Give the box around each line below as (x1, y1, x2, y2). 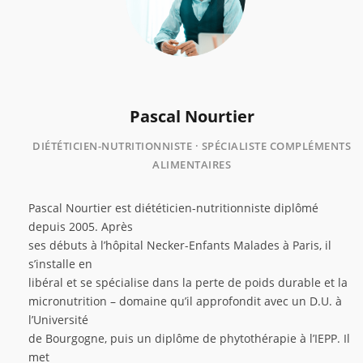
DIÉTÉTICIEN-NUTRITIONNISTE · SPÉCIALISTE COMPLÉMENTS (32, 139, 351, 153)
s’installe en (28, 256, 92, 271)
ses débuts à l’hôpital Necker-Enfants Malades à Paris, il (28, 237, 331, 253)
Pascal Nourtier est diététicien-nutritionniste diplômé (28, 200, 318, 216)
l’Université (28, 312, 88, 327)
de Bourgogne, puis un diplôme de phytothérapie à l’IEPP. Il (28, 331, 350, 346)
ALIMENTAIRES (152, 157, 231, 172)
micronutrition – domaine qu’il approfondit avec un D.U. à (28, 293, 342, 309)
